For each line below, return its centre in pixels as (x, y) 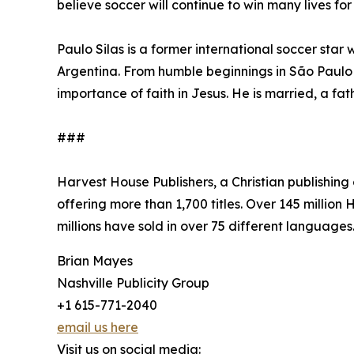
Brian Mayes (95, 261)
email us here (98, 328)
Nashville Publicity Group (133, 283)
